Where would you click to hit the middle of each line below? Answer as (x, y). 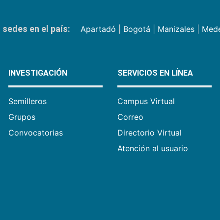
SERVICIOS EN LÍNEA (155, 73)
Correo (130, 117)
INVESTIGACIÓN (38, 73)
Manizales (176, 29)
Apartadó (98, 29)
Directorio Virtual (149, 133)
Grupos (22, 117)
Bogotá (137, 29)
